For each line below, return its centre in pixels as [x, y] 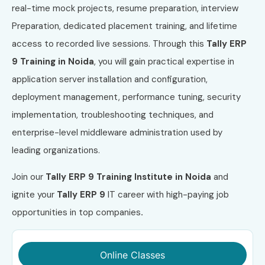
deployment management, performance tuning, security [126, 97]
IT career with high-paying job [167, 194]
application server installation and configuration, [110, 80]
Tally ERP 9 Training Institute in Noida [128, 177]
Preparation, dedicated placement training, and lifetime [125, 26]
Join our [29, 177]
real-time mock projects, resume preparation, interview [125, 9]
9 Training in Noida [53, 62]
